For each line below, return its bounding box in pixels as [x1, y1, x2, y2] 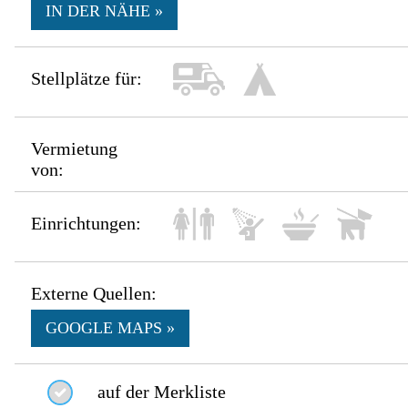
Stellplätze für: [31, 68, 143, 89]
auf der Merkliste [97, 382, 227, 403]
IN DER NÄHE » [46, 2, 164, 21]
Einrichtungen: [31, 213, 142, 234]
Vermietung [31, 138, 118, 159]
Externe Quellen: [31, 283, 158, 304]
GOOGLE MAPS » [46, 319, 176, 338]
